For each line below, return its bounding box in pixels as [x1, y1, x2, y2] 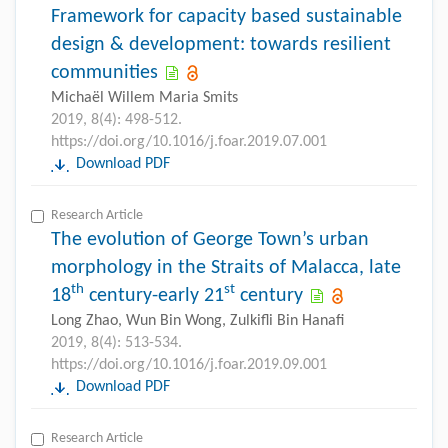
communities [51, 62, 158, 83]
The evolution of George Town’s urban [51, 229, 369, 250]
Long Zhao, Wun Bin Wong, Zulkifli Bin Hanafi [51, 312, 344, 329]
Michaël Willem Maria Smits [51, 89, 238, 106]
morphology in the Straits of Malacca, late [51, 257, 401, 278]
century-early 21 [84, 285, 224, 306]
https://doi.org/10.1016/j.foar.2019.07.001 [51, 133, 327, 150]
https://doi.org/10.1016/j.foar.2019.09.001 [51, 356, 327, 373]
